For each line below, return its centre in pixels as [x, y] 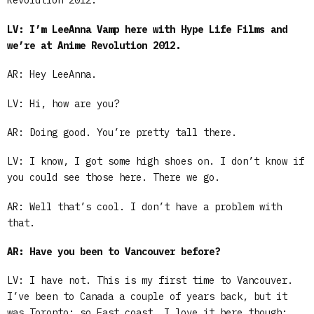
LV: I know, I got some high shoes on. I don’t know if [156, 162]
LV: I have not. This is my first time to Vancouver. [150, 281]
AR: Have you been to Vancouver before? [114, 252]
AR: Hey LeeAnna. [52, 75]
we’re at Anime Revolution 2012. [94, 45]
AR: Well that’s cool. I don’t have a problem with [144, 206]
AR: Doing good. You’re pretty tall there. [122, 132]
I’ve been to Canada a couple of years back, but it [147, 297]
